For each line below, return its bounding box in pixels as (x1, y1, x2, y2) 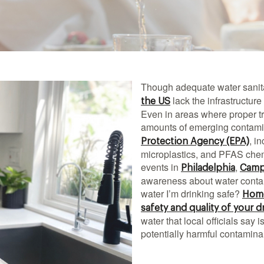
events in (141, 160, 181, 174)
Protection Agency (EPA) (141, 137, 249, 146)
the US (141, 97, 170, 106)
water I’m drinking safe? (141, 187, 242, 200)
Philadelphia (181, 163, 235, 173)
